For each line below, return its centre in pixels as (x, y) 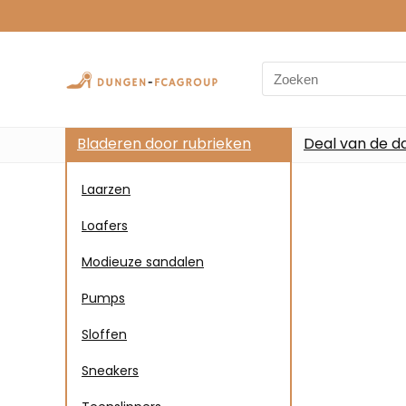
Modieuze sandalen (143, 261)
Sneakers (110, 370)
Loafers (105, 225)
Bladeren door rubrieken (164, 143)
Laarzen (106, 189)
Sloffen (104, 334)
